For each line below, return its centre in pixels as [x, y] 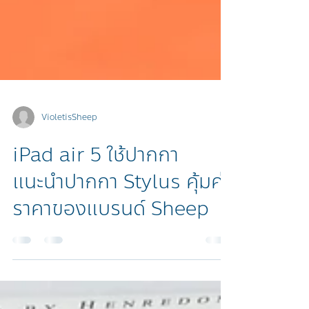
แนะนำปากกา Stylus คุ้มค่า [122, 235]
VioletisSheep [69, 170]
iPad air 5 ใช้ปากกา [96, 208]
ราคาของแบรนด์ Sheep [111, 261]
